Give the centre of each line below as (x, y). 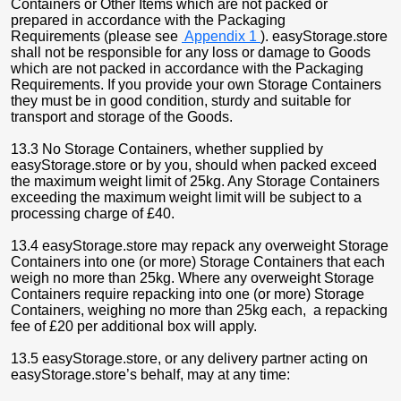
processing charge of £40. (93, 213)
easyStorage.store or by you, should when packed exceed (194, 165)
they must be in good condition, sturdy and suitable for (181, 101)
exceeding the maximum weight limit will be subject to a (186, 197)
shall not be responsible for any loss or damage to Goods (191, 52)
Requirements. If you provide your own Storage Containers (196, 85)
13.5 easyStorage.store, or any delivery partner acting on (189, 358)
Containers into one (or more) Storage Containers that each (198, 262)
